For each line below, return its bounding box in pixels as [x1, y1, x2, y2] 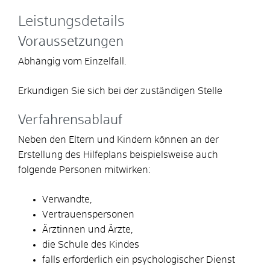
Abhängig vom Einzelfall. [18, 56, 126, 66]
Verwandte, [42, 194, 92, 204]
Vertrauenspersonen [42, 209, 134, 219]
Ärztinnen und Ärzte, [42, 224, 133, 234]
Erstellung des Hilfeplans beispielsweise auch [18, 149, 218, 160]
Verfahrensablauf [18, 113, 122, 127]
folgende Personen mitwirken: [18, 165, 150, 175]
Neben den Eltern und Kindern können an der [18, 134, 219, 145]
